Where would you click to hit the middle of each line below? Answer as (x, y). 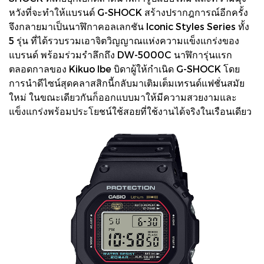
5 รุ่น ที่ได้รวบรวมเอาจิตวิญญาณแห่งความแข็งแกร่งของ (124, 40)
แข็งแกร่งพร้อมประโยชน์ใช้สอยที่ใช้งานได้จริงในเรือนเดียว (130, 111)
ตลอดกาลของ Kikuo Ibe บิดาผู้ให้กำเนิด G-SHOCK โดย (124, 68)
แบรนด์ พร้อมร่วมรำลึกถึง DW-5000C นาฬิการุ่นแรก (121, 54)
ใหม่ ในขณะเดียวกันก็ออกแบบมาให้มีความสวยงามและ (123, 97)
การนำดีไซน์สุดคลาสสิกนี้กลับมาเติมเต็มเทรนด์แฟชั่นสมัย (127, 82)
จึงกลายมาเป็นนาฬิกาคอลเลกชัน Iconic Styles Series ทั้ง (129, 26)
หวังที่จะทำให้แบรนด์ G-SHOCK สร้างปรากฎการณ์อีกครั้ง (128, 12)
